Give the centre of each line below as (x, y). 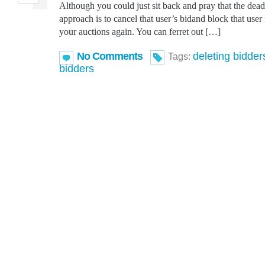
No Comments (110, 56)
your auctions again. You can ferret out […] (140, 32)
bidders (77, 69)
